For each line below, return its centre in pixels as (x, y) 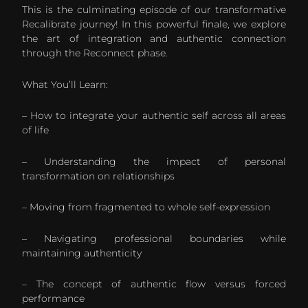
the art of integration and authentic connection (154, 39)
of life (36, 130)
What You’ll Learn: (65, 84)
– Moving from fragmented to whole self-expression (146, 207)
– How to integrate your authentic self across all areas (154, 116)
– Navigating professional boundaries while (154, 238)
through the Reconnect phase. (95, 53)
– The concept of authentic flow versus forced (154, 284)
